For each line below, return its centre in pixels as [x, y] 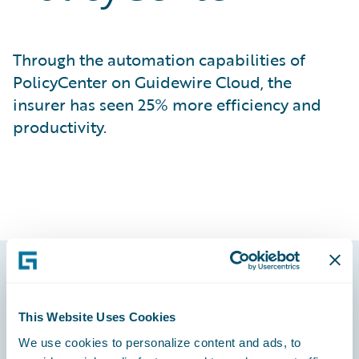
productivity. [60, 127]
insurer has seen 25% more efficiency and [167, 104]
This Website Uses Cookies [97, 317]
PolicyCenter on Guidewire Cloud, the [152, 82]
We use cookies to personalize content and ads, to [160, 342]
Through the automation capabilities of [159, 59]
